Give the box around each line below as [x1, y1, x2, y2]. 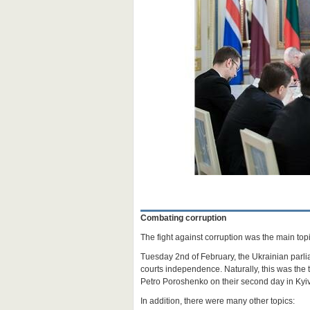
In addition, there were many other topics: [140, 296, 295, 306]
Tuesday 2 [140, 252, 180, 262]
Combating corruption [140, 213, 226, 223]
